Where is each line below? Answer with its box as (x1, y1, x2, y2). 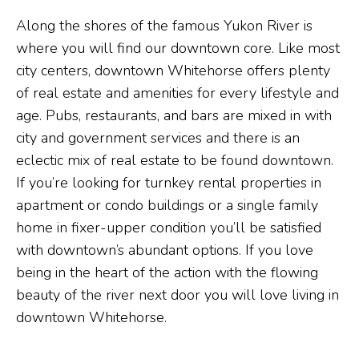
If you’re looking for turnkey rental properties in (16, 173, 321, 193)
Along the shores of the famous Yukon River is (16, 16, 313, 36)
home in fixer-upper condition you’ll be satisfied (16, 218, 321, 238)
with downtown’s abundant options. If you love (16, 240, 313, 260)
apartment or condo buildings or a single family (16, 196, 318, 216)
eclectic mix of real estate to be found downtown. (16, 151, 333, 171)
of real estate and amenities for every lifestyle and (16, 83, 339, 103)
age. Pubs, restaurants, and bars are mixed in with (16, 106, 332, 126)
